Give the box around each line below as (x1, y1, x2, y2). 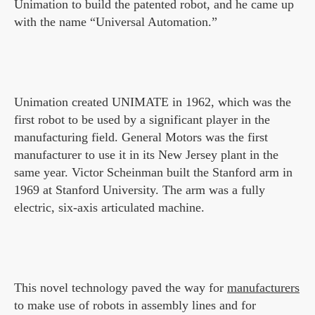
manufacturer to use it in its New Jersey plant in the (14, 148, 278, 162)
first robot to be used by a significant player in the (14, 112, 270, 127)
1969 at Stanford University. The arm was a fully (14, 183, 265, 198)
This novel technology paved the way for (14, 281, 227, 295)
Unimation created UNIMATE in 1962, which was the (14, 95, 291, 110)
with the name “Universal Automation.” (14, 15, 217, 30)
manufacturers (227, 281, 300, 295)
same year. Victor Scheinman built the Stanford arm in (14, 165, 292, 180)
